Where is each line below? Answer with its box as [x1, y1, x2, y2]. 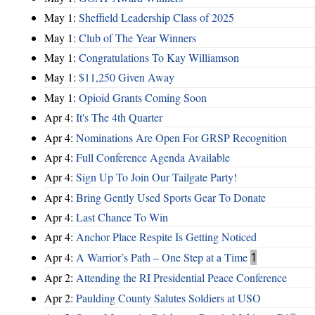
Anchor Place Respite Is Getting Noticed [76, 229, 257, 245]
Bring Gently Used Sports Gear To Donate [76, 189, 266, 205]
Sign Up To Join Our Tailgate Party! [76, 169, 237, 185]
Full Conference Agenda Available [76, 149, 230, 165]
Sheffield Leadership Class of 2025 [79, 10, 234, 25]
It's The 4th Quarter [76, 110, 162, 125]
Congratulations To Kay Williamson [79, 50, 239, 65]
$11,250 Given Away [79, 70, 174, 85]
